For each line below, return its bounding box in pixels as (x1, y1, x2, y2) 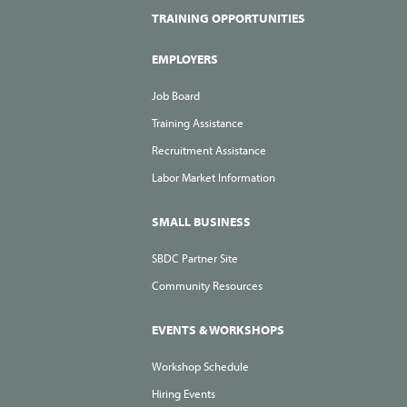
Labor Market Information (152, 170, 275, 185)
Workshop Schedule (152, 359, 249, 374)
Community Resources (152, 278, 263, 293)
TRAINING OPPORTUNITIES (152, 10, 305, 27)
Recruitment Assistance (152, 143, 266, 158)
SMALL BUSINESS (152, 213, 251, 231)
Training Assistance (152, 115, 243, 131)
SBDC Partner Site (152, 251, 238, 266)
